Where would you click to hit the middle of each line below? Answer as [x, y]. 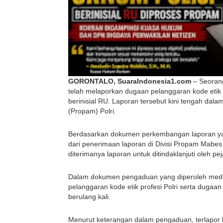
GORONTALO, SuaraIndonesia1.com [130, 81]
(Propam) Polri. [92, 111]
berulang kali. [89, 197]
